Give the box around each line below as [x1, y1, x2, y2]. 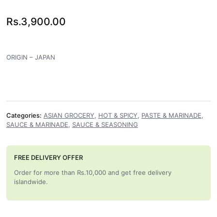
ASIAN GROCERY [43, 111, 94, 120]
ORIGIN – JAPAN [6, 53, 55, 62]
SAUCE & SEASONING [72, 121, 138, 129]
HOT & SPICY [98, 111, 138, 120]
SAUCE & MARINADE [6, 121, 68, 129]
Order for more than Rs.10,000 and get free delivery [14, 169, 171, 177]
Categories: [6, 111, 42, 120]
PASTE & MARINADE [141, 111, 201, 120]
